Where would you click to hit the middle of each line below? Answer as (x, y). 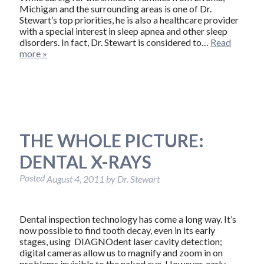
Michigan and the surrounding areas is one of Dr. (115, 9)
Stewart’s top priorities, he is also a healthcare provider (129, 20)
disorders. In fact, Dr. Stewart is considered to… (115, 42)
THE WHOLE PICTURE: (111, 141)
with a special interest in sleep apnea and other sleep (123, 31)
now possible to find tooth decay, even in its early (117, 230)
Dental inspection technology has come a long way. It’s (128, 219)
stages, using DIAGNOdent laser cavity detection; (121, 241)
